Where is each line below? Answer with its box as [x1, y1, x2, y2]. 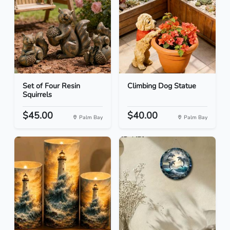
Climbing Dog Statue [127, 81, 196, 91]
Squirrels [23, 89, 52, 100]
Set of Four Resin [23, 81, 80, 91]
